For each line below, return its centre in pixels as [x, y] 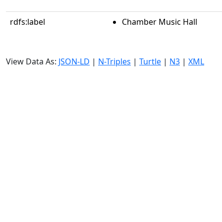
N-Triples [114, 61]
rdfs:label [28, 22]
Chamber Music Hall [160, 22]
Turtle [150, 61]
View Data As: [32, 61]
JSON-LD [74, 61]
